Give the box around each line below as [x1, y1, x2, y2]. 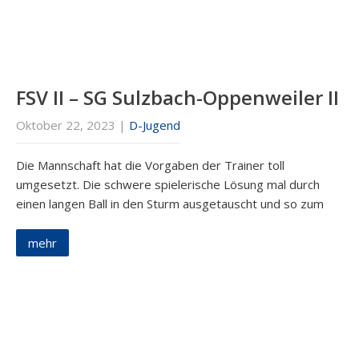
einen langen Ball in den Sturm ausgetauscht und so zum [16, 196, 324, 212]
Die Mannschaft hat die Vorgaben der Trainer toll [16, 157, 284, 174]
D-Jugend [129, 117, 180, 134]
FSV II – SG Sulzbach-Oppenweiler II [16, 84, 339, 111]
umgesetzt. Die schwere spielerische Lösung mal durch [16, 176, 320, 193]
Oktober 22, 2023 [16, 117, 115, 134]
